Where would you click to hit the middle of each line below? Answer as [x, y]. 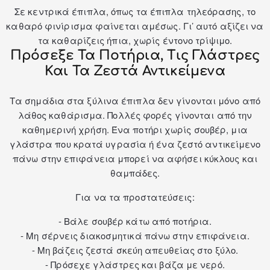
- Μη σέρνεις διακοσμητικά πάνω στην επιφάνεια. [135, 236]
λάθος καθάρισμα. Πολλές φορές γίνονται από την [135, 115]
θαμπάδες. [135, 173]
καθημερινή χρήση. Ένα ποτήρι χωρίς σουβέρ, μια [135, 130]
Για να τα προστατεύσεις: [135, 197]
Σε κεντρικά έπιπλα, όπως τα [82, 11]
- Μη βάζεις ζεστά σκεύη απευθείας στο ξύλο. [135, 250]
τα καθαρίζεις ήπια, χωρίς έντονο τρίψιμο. [135, 40]
